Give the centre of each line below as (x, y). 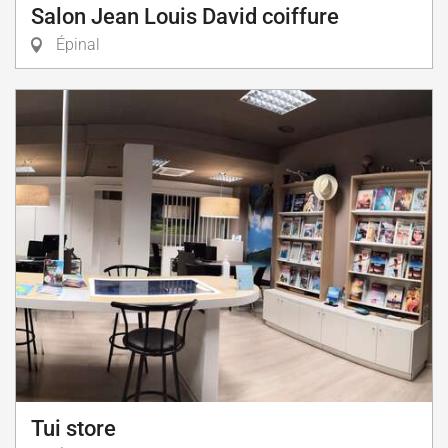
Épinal (76, 44)
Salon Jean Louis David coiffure (185, 16)
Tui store (73, 428)
